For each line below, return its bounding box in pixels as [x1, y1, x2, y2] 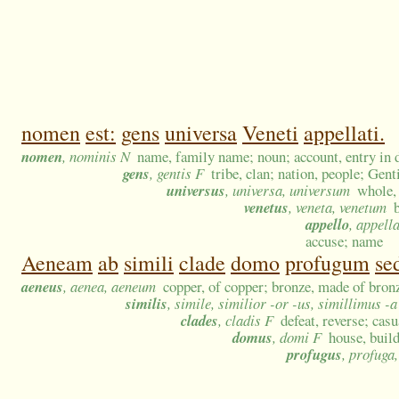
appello [305, 214, 349, 235]
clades [181, 310, 218, 331]
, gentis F [150, 163, 204, 184]
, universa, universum [225, 180, 350, 201]
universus [167, 180, 225, 201]
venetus [244, 197, 289, 218]
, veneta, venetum [289, 197, 387, 218]
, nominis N [62, 146, 130, 167]
